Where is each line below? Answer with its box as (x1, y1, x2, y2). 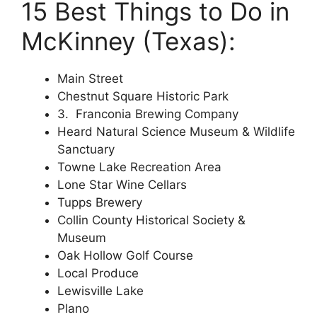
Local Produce (57, 266, 139, 280)
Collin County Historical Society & (57, 213, 246, 227)
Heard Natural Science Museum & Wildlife (57, 125, 295, 139)
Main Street (57, 71, 123, 86)
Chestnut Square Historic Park (57, 89, 229, 103)
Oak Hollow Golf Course (57, 248, 193, 263)
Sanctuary (57, 142, 115, 156)
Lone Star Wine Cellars (57, 178, 187, 192)
